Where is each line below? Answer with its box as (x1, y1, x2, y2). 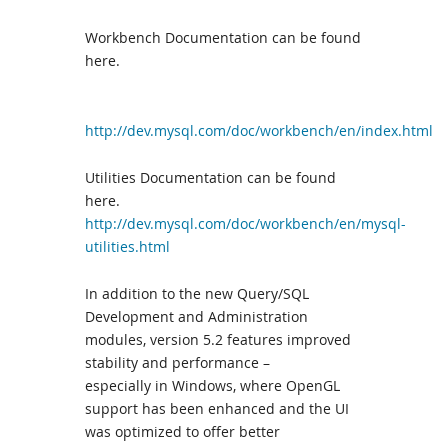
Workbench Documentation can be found (85, 28, 361, 47)
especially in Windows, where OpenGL (85, 376, 340, 395)
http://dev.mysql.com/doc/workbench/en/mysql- (85, 214, 406, 233)
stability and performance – (85, 353, 270, 372)
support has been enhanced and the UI (85, 399, 349, 418)
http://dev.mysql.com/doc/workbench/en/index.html (85, 121, 433, 140)
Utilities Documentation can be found (85, 168, 336, 187)
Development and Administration (85, 307, 308, 326)
